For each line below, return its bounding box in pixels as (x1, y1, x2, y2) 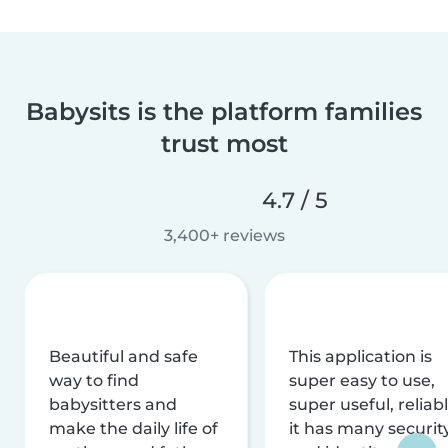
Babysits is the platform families (26, 97, 422, 127)
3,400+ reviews (163, 226, 285, 246)
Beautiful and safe (49, 347, 198, 367)
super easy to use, (289, 371, 435, 391)
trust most (160, 129, 288, 159)
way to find (49, 371, 139, 391)
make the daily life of (49, 419, 218, 439)
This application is (289, 347, 432, 367)
